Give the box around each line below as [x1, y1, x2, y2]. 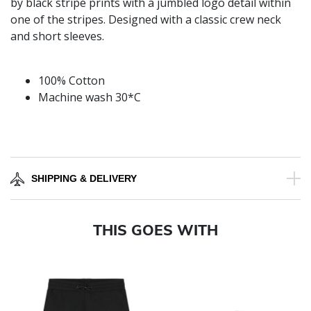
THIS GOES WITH [93, 221, 218, 239]
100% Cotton [38, 73, 105, 89]
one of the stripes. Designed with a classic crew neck [10, 12, 281, 28]
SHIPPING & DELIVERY [31, 173, 137, 185]
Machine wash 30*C [38, 90, 141, 106]
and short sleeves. [10, 28, 104, 44]
